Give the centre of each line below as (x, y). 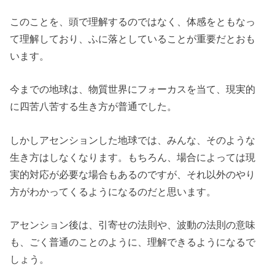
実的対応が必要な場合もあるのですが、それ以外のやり (133, 174)
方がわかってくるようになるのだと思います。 (113, 191)
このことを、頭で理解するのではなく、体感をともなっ (133, 21)
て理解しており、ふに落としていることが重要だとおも (133, 38)
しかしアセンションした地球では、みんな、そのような (133, 140)
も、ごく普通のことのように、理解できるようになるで (133, 242)
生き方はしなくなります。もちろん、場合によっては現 (133, 157)
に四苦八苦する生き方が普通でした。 (94, 107)
